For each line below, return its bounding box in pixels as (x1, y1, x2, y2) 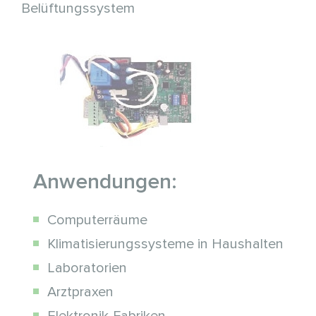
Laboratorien (47, 260, 127, 277)
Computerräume (47, 212, 147, 229)
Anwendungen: (32, 169, 177, 195)
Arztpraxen (47, 284, 114, 301)
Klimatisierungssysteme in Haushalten (47, 236, 284, 253)
